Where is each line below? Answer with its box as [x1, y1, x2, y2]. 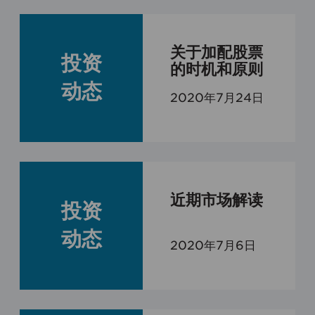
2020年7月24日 [170, 90, 264, 105]
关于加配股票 [170, 44, 263, 62]
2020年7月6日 [170, 238, 256, 252]
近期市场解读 [170, 191, 263, 210]
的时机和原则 [170, 60, 263, 79]
